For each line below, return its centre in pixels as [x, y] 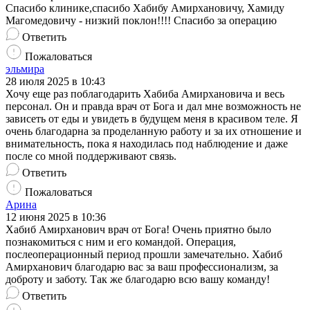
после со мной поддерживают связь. [91, 156]
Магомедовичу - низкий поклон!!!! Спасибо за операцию [141, 21]
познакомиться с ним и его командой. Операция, [121, 242]
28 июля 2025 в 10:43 [55, 82]
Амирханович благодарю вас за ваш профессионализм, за [142, 267]
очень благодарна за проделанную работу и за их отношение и [154, 131]
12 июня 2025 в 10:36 [56, 217]
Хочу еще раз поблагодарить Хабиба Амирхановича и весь [145, 94]
